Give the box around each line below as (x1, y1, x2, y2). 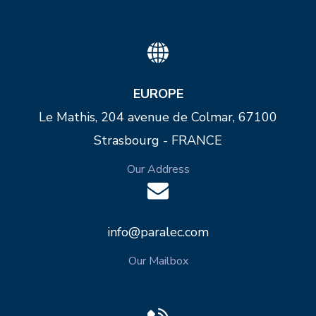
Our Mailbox (128, 253, 188, 269)
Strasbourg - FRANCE (94, 131, 222, 149)
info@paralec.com (107, 224, 209, 241)
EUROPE (133, 85, 183, 102)
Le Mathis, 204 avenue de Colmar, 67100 (39, 108, 277, 126)
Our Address (126, 161, 190, 177)
